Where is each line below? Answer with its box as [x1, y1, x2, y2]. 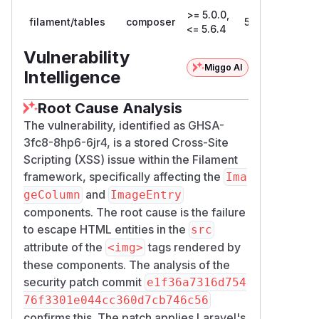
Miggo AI [204, 61, 242, 73]
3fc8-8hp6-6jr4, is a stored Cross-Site [23, 135, 229, 150]
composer [126, 15, 175, 28]
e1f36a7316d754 [147, 275, 246, 289]
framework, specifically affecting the [23, 169, 224, 184]
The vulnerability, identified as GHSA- [23, 117, 224, 132]
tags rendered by [145, 239, 241, 254]
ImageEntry [110, 187, 182, 202]
